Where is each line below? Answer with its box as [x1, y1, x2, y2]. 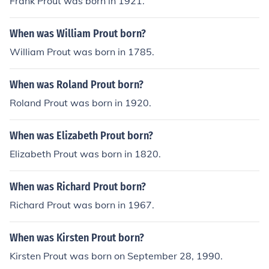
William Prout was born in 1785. [10, 46, 154, 58]
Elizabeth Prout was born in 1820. [10, 148, 161, 160]
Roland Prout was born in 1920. [10, 97, 151, 109]
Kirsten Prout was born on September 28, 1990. [10, 250, 223, 262]
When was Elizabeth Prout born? [10, 129, 153, 142]
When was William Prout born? [10, 27, 146, 40]
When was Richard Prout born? [10, 180, 146, 193]
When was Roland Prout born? [10, 78, 144, 91]
